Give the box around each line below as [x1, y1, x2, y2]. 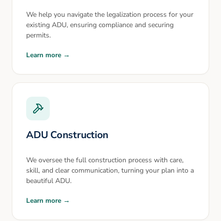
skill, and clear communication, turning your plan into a [26, 166, 194, 175]
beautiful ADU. [26, 176, 72, 185]
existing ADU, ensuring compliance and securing [26, 20, 174, 30]
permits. [26, 31, 51, 40]
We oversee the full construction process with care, [26, 155, 184, 165]
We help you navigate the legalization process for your [26, 10, 193, 19]
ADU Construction [26, 128, 109, 142]
